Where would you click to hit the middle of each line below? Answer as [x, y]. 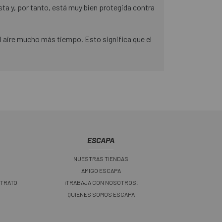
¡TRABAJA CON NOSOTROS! [101, 183]
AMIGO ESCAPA [101, 171]
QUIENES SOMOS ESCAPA [101, 194]
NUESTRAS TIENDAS [101, 159]
